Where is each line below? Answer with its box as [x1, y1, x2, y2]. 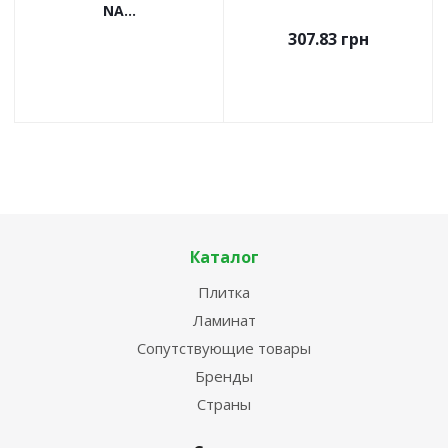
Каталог [189, 246, 259, 268]
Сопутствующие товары [137, 338, 311, 358]
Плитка [198, 282, 250, 302]
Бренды [195, 366, 253, 386]
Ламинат [192, 310, 256, 330]
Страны [197, 394, 251, 414]
